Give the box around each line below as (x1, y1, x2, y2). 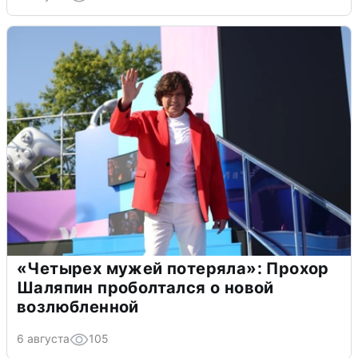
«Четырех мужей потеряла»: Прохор (17, 258, 329, 278)
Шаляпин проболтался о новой (17, 277, 274, 297)
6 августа (17, 331, 70, 345)
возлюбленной (17, 296, 139, 316)
